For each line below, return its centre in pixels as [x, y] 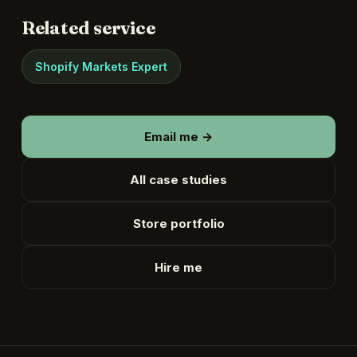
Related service [88, 28]
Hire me [178, 267]
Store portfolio [178, 224]
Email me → [178, 137]
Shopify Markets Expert [101, 67]
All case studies [178, 180]
